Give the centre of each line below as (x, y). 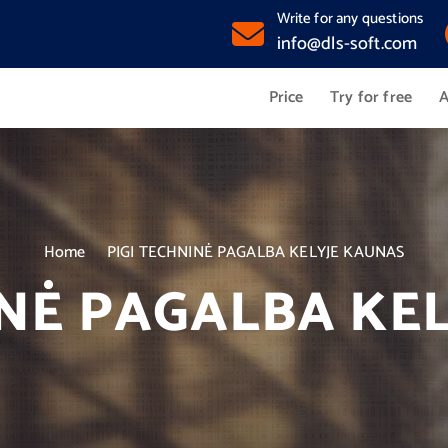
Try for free (371, 97)
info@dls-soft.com (347, 43)
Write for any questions (350, 18)
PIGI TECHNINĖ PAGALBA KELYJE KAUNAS (255, 252)
